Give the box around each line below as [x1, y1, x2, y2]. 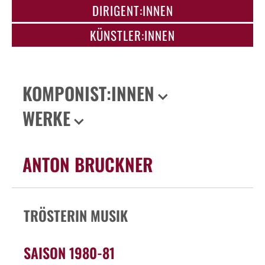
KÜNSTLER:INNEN [90, 25, 175, 44]
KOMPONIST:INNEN [22, 79, 154, 106]
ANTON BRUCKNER [22, 150, 153, 177]
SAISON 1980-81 [24, 241, 115, 263]
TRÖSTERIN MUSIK [24, 204, 128, 226]
